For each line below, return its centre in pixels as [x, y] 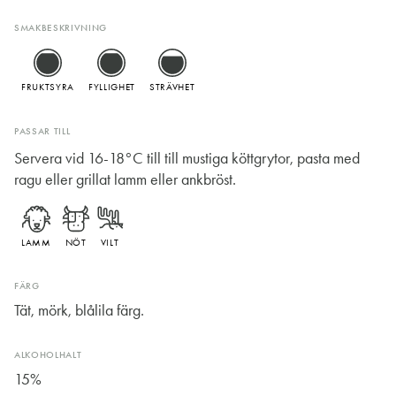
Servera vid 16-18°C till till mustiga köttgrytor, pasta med [187, 159]
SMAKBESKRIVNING [61, 28]
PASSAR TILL [42, 132]
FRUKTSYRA [48, 88]
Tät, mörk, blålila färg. [79, 311]
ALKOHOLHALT [48, 355]
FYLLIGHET [111, 88]
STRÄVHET [172, 88]
